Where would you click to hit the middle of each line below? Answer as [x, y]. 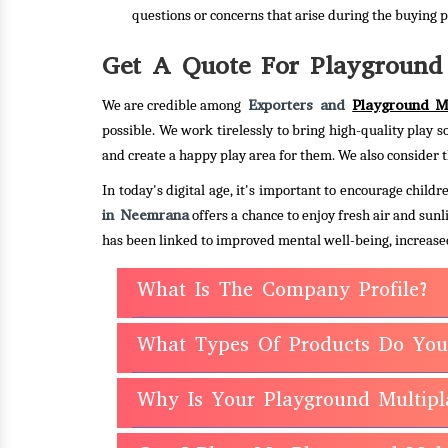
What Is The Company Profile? [283, 289]
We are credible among [172, 105]
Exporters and [297, 105]
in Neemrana [146, 215]
